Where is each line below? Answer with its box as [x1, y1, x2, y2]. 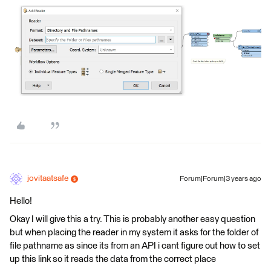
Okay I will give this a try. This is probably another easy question [10, 215, 255, 224]
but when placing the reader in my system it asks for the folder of [10, 228, 258, 238]
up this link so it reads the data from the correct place [10, 255, 216, 264]
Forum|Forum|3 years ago [180, 175, 261, 183]
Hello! [10, 197, 32, 206]
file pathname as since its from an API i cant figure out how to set [10, 241, 260, 251]
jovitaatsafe [27, 174, 68, 183]
